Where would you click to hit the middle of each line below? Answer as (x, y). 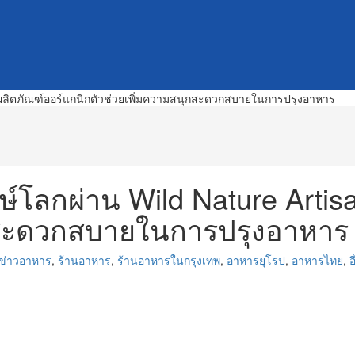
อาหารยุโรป (256, 260)
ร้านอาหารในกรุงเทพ (169, 260)
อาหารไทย (317, 260)
